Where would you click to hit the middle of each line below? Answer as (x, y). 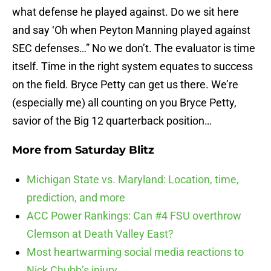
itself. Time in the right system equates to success (132, 67)
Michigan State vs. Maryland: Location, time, (133, 180)
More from (44, 150)
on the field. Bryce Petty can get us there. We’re (125, 85)
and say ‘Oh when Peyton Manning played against (131, 30)
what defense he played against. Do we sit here (126, 12)
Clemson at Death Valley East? (100, 234)
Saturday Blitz (115, 150)
